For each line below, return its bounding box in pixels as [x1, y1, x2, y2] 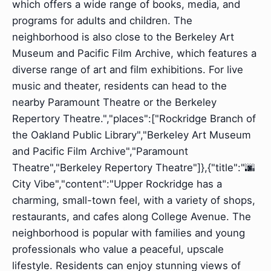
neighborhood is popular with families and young [12, 227, 245, 240]
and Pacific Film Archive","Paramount [12, 145, 188, 158]
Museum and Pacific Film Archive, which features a [12, 47, 256, 60]
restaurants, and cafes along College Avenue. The [12, 211, 251, 223]
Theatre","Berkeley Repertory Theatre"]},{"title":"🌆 [12, 162, 255, 174]
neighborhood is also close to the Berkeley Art [12, 31, 234, 44]
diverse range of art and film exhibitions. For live [12, 64, 243, 76]
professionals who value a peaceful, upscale [12, 243, 224, 256]
